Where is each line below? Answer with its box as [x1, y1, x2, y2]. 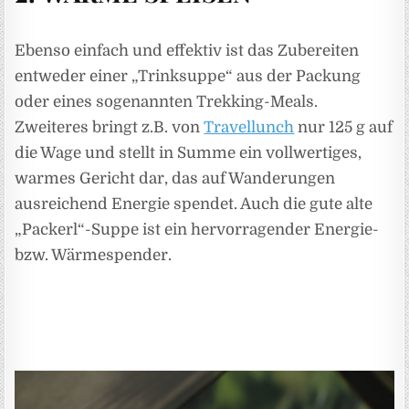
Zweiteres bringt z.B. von [15, 119, 204, 137]
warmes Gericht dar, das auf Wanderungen [15, 170, 336, 188]
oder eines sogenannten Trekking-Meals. [15, 93, 319, 111]
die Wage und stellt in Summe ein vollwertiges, [15, 144, 362, 163]
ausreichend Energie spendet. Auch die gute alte [15, 195, 373, 214]
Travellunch [204, 119, 295, 137]
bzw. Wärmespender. [15, 246, 173, 265]
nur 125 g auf [294, 119, 393, 137]
